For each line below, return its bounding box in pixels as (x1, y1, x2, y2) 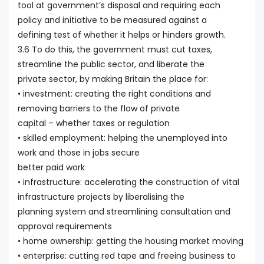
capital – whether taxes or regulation (18, 117, 170, 129)
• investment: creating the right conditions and (18, 87, 211, 100)
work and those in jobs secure (18, 146, 140, 159)
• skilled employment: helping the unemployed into (18, 131, 227, 144)
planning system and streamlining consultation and (18, 205, 230, 217)
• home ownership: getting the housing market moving (18, 235, 243, 247)
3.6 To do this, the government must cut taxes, (18, 43, 212, 55)
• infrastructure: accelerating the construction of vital (18, 176, 239, 188)
